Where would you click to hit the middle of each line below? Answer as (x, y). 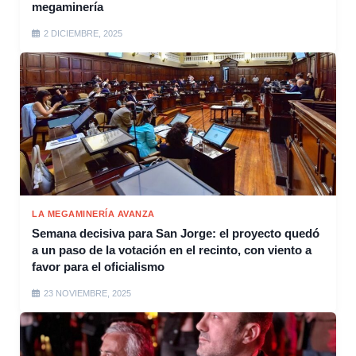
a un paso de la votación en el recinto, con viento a (172, 250)
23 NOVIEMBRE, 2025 (87, 294)
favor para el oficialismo (98, 267)
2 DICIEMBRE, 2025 (83, 34)
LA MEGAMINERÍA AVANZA (93, 214)
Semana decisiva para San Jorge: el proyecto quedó (176, 234)
